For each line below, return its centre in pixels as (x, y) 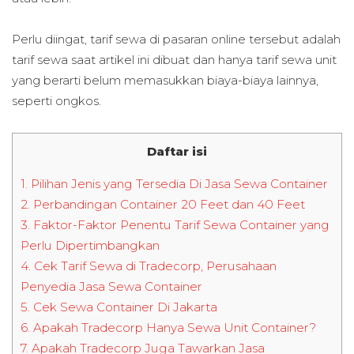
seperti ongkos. (56, 101)
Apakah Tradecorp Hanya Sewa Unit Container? (173, 327)
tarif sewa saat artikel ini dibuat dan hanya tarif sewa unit (174, 60)
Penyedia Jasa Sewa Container (111, 286)
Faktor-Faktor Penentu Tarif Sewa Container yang (180, 224)
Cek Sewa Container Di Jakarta (124, 307)
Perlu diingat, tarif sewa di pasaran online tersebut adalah (176, 40)
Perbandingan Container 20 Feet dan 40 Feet (168, 204)
